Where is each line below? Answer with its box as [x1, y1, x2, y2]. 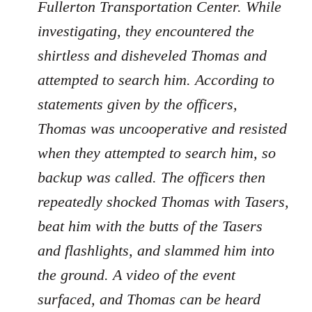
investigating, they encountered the [38, 22, 254, 40]
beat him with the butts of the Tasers [38, 217, 263, 235]
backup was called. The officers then [38, 169, 265, 187]
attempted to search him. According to [38, 71, 274, 89]
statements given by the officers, [38, 95, 237, 114]
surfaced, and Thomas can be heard [38, 290, 260, 309]
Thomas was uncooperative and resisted [38, 120, 287, 138]
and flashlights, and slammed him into [38, 242, 274, 260]
